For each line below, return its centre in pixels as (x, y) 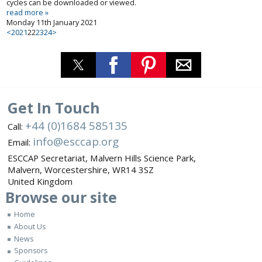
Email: (20, 142)
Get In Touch (54, 107)
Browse (31, 197)
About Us (30, 226)
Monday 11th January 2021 (52, 22)
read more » (28, 12)
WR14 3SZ (133, 170)
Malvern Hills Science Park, (143, 158)
